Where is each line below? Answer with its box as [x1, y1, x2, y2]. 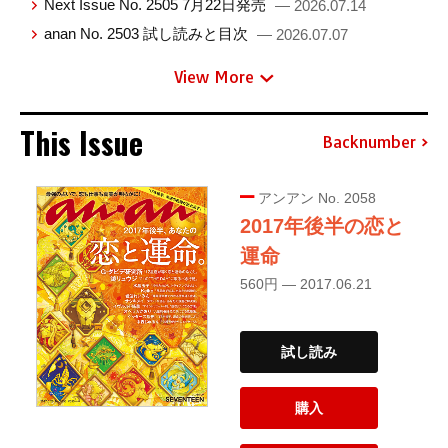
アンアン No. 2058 [254, 190, 376, 207]
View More [174, 67, 254, 88]
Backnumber [322, 131, 416, 152]
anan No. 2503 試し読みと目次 [44, 24, 253, 42]
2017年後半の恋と [240, 215, 404, 238]
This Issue [20, 120, 143, 166]
